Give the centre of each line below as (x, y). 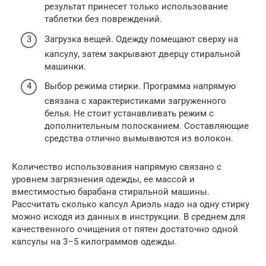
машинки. (65, 66)
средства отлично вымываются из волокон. (139, 139)
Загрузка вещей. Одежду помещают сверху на (141, 39)
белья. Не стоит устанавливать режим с (129, 114)
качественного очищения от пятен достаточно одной (125, 229)
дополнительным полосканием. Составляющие (147, 126)
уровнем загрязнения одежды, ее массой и (103, 180)
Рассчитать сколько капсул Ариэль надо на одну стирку (131, 205)
